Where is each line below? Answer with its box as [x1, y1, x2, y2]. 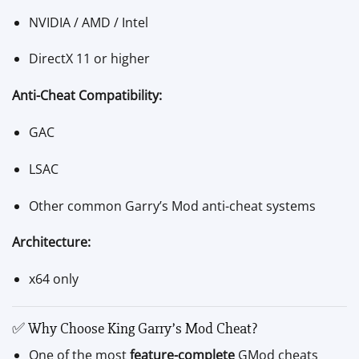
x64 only [28, 270, 79, 288]
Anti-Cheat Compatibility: [12, 87, 162, 105]
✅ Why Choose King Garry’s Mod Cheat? [12, 318, 257, 338]
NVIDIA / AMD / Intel [28, 13, 148, 31]
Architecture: [12, 233, 91, 252]
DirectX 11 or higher [28, 50, 150, 68]
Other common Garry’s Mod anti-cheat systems [28, 196, 316, 215]
